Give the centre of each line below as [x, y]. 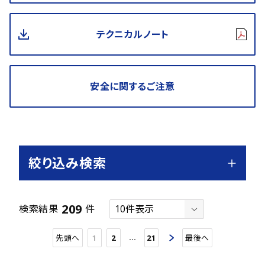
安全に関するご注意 [132, 87]
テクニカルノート [132, 35]
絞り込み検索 [67, 163]
